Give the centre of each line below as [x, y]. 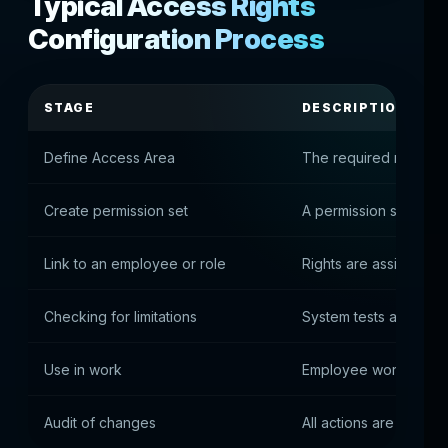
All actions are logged [374, 422]
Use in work [83, 369]
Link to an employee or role [135, 263]
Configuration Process [176, 39]
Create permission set [116, 210]
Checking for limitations [120, 316]
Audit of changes [100, 422]
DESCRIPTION [355, 107]
